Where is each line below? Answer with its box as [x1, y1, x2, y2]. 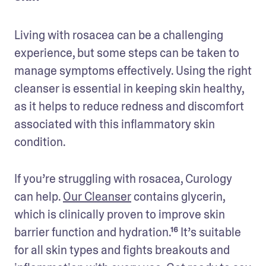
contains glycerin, [131, 188, 225, 204]
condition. [14, 134, 66, 150]
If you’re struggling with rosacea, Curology [14, 170, 232, 186]
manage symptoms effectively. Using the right [14, 62, 252, 78]
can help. [14, 188, 63, 204]
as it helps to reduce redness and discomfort [14, 98, 244, 114]
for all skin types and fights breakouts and [14, 242, 230, 258]
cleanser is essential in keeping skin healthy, [14, 80, 244, 96]
